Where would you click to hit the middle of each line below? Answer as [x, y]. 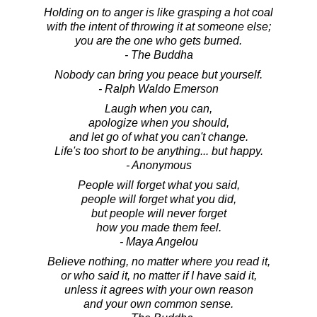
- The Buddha [158, 54]
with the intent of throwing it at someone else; [158, 26]
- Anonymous [158, 165]
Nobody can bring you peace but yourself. [158, 74]
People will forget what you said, [158, 185]
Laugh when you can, [158, 108]
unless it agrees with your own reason [158, 289]
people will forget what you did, [158, 199]
